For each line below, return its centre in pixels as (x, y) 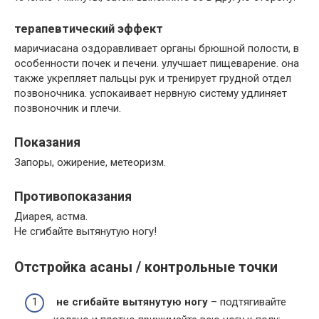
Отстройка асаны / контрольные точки (146, 268)
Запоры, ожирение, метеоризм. (90, 163)
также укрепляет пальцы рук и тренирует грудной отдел (153, 79)
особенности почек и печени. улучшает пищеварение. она (157, 64)
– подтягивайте (247, 302)
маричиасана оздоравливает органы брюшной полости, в (157, 49)
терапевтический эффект (89, 28)
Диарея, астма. (51, 217)
